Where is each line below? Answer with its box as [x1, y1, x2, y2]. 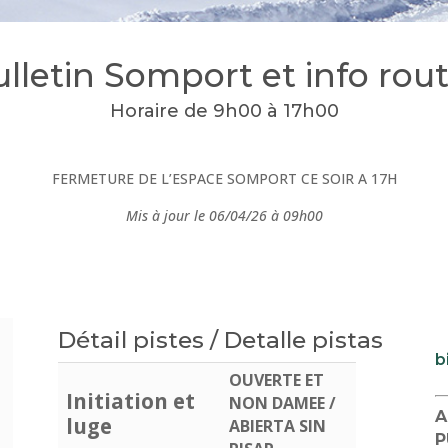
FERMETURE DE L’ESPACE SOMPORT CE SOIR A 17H [51, 168, 397, 188]
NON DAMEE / [229, 391, 337, 414]
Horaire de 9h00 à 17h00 [109, 99, 339, 122]
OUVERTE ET [229, 368, 325, 391]
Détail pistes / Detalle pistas [58, 325, 384, 354]
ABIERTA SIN [229, 414, 327, 437]
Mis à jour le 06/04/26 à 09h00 [125, 205, 323, 225]
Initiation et [66, 386, 196, 415]
